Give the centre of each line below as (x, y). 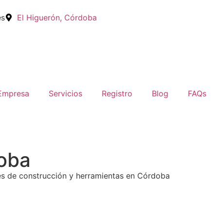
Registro (117, 93)
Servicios (65, 93)
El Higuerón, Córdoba (57, 18)
